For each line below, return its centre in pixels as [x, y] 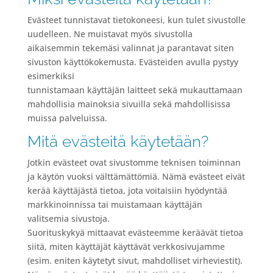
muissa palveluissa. [67, 118]
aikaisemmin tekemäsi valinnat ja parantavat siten [130, 48]
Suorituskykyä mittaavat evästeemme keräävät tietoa [135, 232]
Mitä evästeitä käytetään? [118, 141]
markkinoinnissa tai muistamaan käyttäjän [115, 204]
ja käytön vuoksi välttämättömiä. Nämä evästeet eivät [136, 176]
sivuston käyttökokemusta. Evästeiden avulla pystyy [133, 62]
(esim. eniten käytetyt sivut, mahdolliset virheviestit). [135, 261]
